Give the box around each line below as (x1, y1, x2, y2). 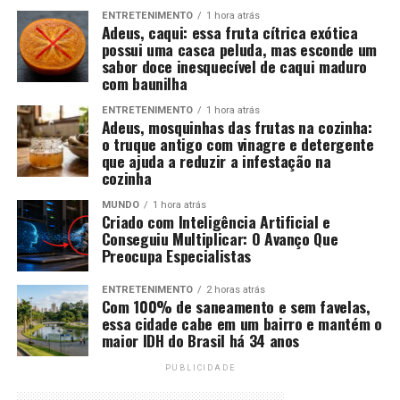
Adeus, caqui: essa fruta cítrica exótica (101, 21, 358, 44)
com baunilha (101, 71, 187, 95)
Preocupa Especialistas (101, 244, 251, 267)
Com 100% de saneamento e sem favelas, (101, 295, 371, 318)
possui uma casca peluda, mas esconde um (101, 37, 377, 61)
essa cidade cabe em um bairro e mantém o (101, 312, 382, 335)
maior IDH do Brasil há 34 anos (101, 329, 300, 352)
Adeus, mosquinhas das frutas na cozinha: (101, 115, 372, 138)
